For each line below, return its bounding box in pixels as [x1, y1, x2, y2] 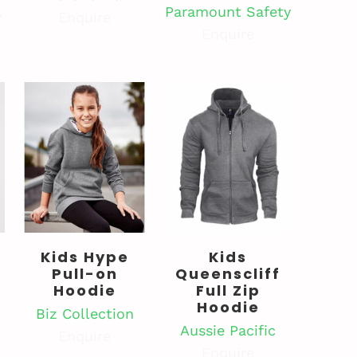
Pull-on [51, 263, 118, 284]
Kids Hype [40, 246, 129, 267]
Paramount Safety [165, 2, 291, 20]
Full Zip [195, 280, 261, 300]
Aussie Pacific [180, 321, 276, 339]
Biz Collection [35, 304, 134, 322]
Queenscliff [175, 263, 280, 284]
